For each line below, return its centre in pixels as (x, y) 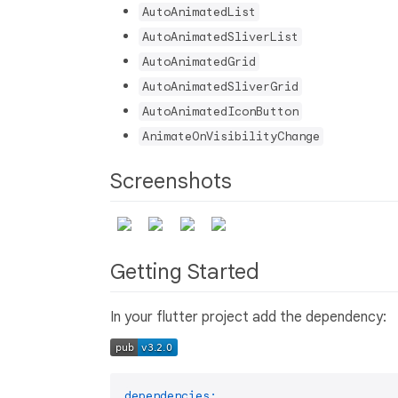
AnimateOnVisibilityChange (231, 136)
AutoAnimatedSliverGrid (220, 86)
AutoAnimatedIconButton (220, 111)
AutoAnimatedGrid (199, 61)
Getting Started (187, 271)
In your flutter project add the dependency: (248, 318)
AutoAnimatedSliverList (220, 36)
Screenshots (174, 181)
